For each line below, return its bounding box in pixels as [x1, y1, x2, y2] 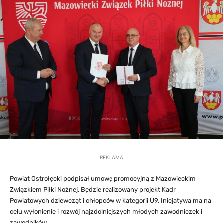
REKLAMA [100, 154, 123, 160]
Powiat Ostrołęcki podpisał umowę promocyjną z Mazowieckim [10, 174, 196, 182]
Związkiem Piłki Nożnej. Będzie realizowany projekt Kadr [10, 185, 176, 193]
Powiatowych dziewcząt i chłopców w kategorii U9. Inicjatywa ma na [10, 196, 211, 204]
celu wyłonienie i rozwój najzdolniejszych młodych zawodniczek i [10, 207, 202, 215]
